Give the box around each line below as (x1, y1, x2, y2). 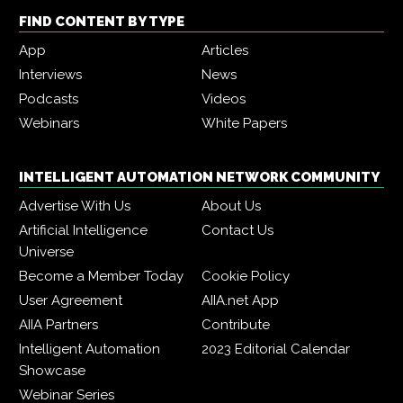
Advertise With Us (19, 198, 130, 215)
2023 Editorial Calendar (201, 341, 350, 358)
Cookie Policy (201, 268, 290, 285)
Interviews (19, 67, 82, 84)
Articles (201, 42, 248, 59)
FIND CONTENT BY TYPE (19, 13, 184, 31)
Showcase (19, 363, 85, 380)
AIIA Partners (19, 317, 98, 334)
